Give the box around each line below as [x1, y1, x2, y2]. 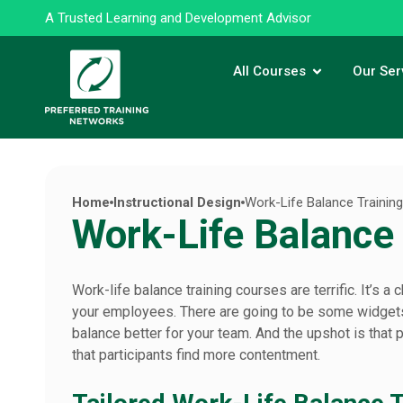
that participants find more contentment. [72, 346, 320, 363]
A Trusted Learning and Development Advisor [45, 9, 311, 26]
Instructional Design [113, 194, 241, 210]
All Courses [233, 63, 306, 79]
